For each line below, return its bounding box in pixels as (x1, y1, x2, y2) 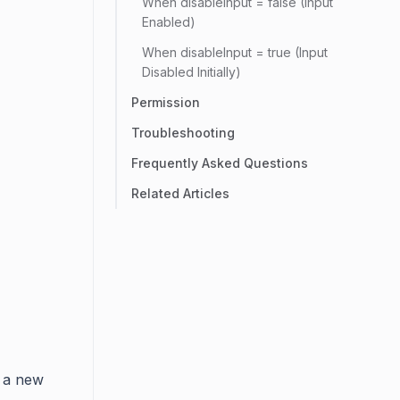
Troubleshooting (131, 125, 235, 140)
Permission (131, 95, 200, 110)
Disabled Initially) (142, 64, 241, 79)
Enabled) (142, 14, 196, 29)
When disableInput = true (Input (142, 45, 328, 60)
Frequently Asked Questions (131, 155, 308, 171)
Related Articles (131, 186, 229, 201)
